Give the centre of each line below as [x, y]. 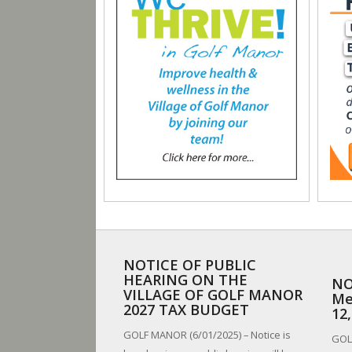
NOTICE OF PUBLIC [190, 265]
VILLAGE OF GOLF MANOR [213, 295]
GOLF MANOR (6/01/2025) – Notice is [207, 335]
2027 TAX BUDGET [186, 310]
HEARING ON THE [185, 280]
